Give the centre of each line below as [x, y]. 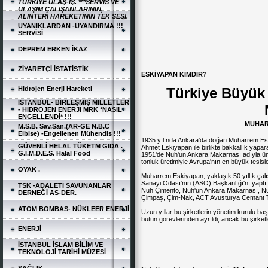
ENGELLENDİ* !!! [45, 117]
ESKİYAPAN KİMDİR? [174, 74]
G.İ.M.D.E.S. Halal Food [54, 153]
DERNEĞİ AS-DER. [47, 193]
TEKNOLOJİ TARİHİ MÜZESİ [62, 252]
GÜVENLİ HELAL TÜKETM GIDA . [70, 146]
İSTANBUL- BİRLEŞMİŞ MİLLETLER [74, 102]
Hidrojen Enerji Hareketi [55, 89]
